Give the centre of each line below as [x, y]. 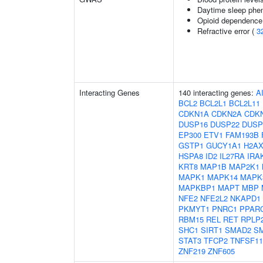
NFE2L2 [214, 198]
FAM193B [242, 135]
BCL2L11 [245, 103]
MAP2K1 [244, 166]
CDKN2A [227, 114]
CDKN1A [194, 114]
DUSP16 [193, 124]
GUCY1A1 [224, 145]
